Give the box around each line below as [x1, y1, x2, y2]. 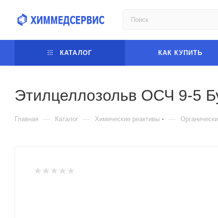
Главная [15, 115, 38, 123]
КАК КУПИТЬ [158, 49, 203, 56]
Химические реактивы [95, 115, 160, 123]
